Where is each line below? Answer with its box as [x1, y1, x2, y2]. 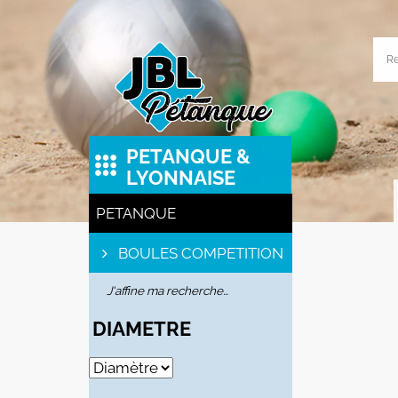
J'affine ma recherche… [106, 283, 228, 298]
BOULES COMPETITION [114, 243, 283, 262]
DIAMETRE [92, 317, 191, 341]
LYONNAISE [126, 165, 236, 189]
